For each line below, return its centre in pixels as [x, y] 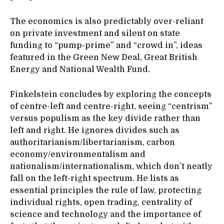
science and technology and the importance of [105, 214]
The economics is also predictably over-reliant [107, 21]
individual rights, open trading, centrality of [101, 202]
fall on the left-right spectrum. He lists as [94, 178]
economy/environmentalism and [78, 154]
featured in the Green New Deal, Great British [104, 57]
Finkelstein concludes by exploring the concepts [111, 94]
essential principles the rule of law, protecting [106, 190]
